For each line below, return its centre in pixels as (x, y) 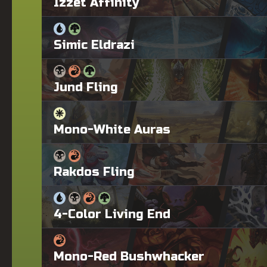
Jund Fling (86, 87)
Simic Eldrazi (94, 45)
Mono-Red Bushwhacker (129, 256)
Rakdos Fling (94, 172)
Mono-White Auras (112, 129)
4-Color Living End (112, 214)
